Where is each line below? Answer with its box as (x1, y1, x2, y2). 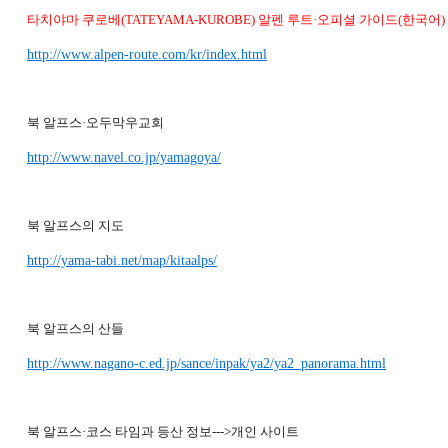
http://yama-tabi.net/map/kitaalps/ (27, 253, 217, 268)
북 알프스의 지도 (27, 218, 124, 233)
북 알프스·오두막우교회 (27, 115, 164, 130)
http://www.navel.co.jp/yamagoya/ (27, 150, 221, 165)
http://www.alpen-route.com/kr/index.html (27, 47, 267, 62)
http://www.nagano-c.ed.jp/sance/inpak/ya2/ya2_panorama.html (27, 356, 386, 371)
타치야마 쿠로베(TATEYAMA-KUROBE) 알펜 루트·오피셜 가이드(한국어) (27, 12, 445, 27)
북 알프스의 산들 (27, 321, 124, 336)
